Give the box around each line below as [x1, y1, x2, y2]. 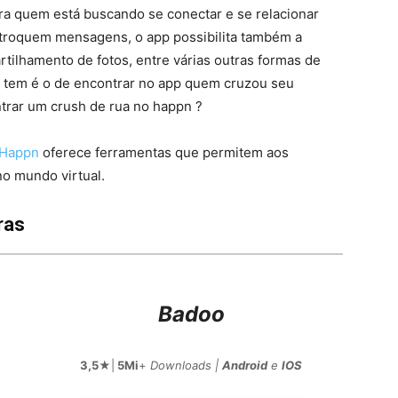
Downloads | [150, 358, 223, 373]
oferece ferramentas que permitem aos [39, 144, 289, 162]
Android [222, 358, 268, 373]
